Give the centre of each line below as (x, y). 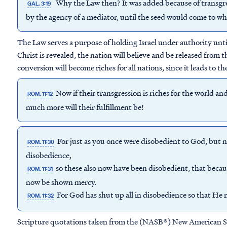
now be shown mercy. (61, 182)
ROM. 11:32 (41, 196)
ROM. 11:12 (40, 94)
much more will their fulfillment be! (85, 107)
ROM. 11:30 (41, 142)
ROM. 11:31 (40, 169)
